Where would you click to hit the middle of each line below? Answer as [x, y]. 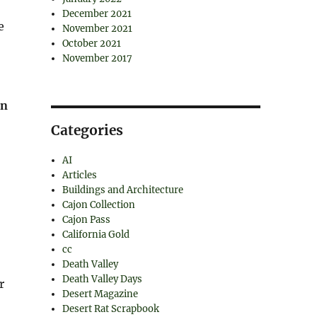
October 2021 [92, 44]
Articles [80, 175]
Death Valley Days [103, 279]
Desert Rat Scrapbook [111, 309]
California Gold [96, 235]
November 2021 [98, 29]
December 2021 [97, 14]
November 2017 [98, 58]
